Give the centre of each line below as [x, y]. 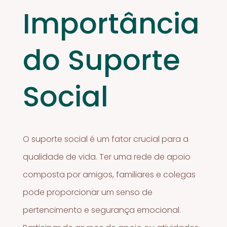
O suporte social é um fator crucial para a [106, 139]
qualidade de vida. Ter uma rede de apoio [107, 157]
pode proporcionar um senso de [88, 192]
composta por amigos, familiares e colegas [109, 174]
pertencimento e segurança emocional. [102, 210]
